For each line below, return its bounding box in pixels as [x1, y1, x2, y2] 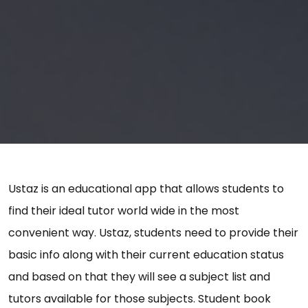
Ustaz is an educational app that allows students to [8, 180, 284, 197]
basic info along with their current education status [8, 246, 284, 263]
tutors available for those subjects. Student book [8, 290, 271, 307]
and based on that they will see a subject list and [8, 268, 270, 285]
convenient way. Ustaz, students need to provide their [8, 224, 298, 241]
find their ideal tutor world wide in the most [8, 202, 239, 219]
